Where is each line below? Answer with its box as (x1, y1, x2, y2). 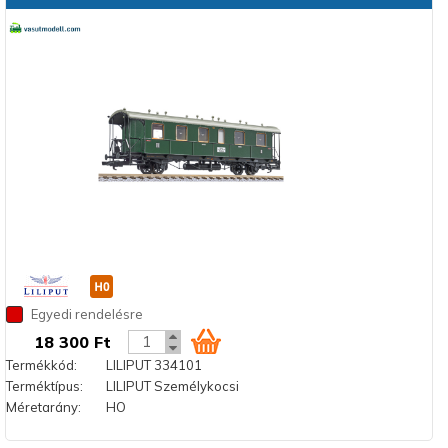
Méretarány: (5, 398, 81, 415)
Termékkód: (5, 356, 77, 373)
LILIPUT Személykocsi (105, 377, 239, 394)
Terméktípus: (5, 377, 83, 394)
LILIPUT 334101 (105, 356, 202, 373)
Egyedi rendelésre (27, 305, 143, 322)
